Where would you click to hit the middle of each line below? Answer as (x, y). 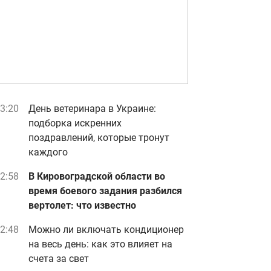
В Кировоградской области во (97, 176)
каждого (48, 152)
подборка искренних (75, 123)
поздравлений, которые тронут (99, 138)
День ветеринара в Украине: (92, 109)
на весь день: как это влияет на (100, 244)
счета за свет (59, 259)
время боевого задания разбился (105, 191)
